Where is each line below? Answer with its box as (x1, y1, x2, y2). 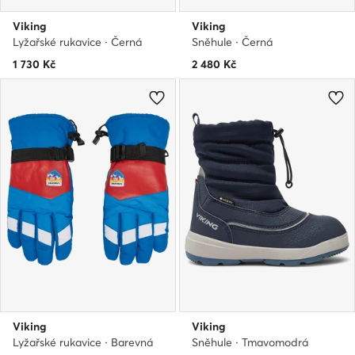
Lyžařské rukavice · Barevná (13, 335, 153, 350)
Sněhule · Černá (192, 34, 273, 49)
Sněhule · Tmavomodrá (192, 335, 308, 350)
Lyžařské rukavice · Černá (13, 34, 142, 49)
